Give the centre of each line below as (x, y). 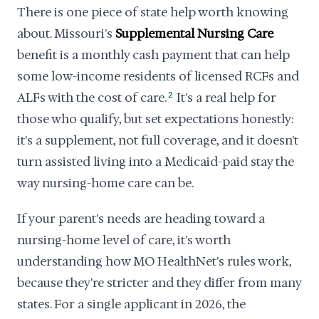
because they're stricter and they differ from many (159, 283)
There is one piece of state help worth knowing (153, 12)
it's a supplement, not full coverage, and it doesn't (158, 140)
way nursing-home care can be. (105, 183)
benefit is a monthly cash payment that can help (153, 55)
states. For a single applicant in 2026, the (131, 304)
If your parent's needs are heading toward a (141, 219)
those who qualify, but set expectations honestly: (156, 119)
